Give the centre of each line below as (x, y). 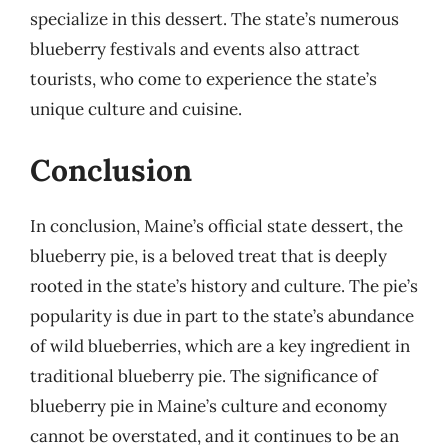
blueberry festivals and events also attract (195, 48)
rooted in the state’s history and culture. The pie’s (224, 286)
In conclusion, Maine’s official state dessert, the (216, 226)
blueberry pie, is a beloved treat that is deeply (208, 256)
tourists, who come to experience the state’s (203, 78)
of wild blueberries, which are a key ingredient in (220, 346)
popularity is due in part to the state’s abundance (222, 316)
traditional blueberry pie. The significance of (204, 376)
